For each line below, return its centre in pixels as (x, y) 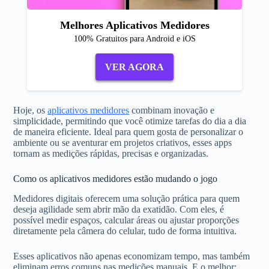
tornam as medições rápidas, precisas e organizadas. (111, 153)
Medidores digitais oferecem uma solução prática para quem (127, 198)
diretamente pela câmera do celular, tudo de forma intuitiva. (125, 231)
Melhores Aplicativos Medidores (134, 25)
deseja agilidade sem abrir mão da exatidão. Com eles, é (119, 209)
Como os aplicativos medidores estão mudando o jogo (116, 179)
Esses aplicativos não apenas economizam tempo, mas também (132, 256)
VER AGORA (134, 67)
